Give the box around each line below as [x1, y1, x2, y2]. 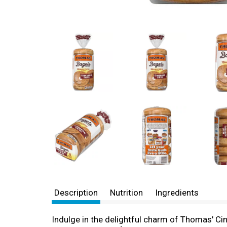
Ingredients [155, 187, 199, 198]
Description [54, 187, 98, 198]
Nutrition [110, 187, 143, 198]
